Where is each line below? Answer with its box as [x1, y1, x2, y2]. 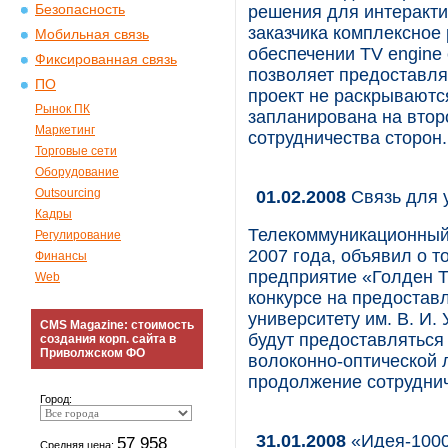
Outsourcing [35, 186, 101, 200]
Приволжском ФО [40, 346, 145, 360]
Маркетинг [35, 123, 95, 137]
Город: [40, 393, 72, 405]
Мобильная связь [35, 27, 149, 42]
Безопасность [35, 2, 125, 17]
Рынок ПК [35, 102, 90, 116]
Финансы [35, 249, 87, 263]
